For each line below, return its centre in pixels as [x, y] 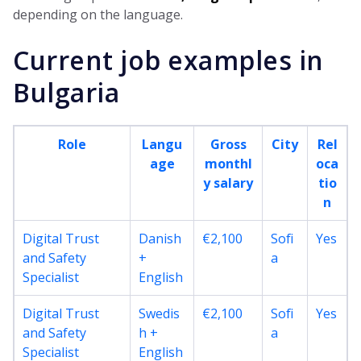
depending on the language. [98, 14]
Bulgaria [66, 92]
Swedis [159, 313]
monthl [228, 163]
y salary [228, 183]
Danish [160, 238]
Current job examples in [168, 60]
